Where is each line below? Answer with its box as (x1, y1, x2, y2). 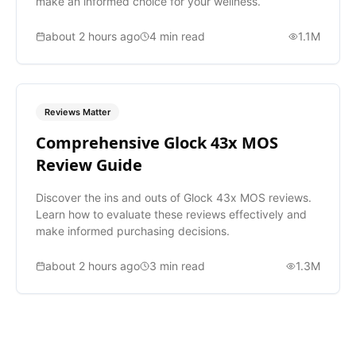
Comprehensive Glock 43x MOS (36, 132, 278, 154)
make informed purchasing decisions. (36, 224, 230, 238)
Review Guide (36, 154, 142, 176)
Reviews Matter (44, 106, 110, 118)
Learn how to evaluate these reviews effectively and (36, 207, 307, 222)
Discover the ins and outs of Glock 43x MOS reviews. (36, 191, 311, 205)
